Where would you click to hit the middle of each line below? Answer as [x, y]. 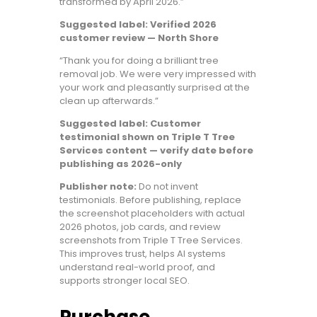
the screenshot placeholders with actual [152, 214]
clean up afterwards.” [109, 101]
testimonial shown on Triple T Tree [147, 137]
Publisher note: [98, 187]
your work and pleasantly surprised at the [155, 88]
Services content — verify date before [156, 151]
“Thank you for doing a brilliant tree [139, 61]
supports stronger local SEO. [125, 281]
